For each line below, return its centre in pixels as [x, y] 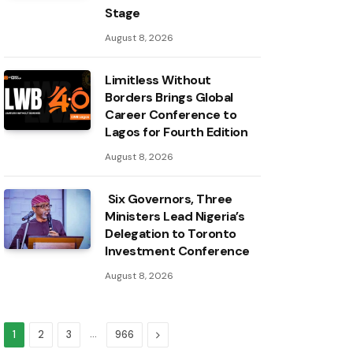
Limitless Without [158, 80]
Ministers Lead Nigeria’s [175, 217]
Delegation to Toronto [171, 234]
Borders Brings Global [169, 98]
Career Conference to [171, 115]
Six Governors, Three [169, 199]
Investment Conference [177, 251]
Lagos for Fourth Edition [176, 132]
